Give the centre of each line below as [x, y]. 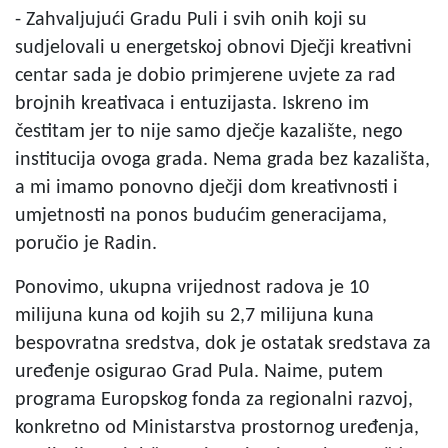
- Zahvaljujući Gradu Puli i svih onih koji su [191, 20]
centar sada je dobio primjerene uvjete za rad [205, 76]
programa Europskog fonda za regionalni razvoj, [214, 400]
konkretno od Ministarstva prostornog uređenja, [217, 428]
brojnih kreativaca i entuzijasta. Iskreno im [192, 104]
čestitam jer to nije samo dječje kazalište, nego [209, 132]
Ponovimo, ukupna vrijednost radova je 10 [192, 288]
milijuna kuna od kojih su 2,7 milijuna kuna [194, 316]
